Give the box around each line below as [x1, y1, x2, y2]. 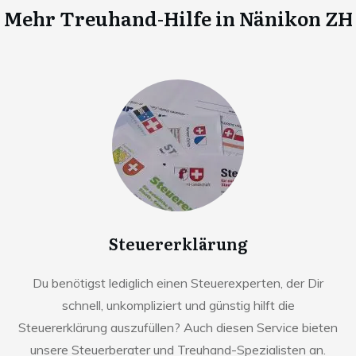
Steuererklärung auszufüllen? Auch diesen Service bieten [18, 319, 338, 335]
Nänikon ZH [238, 3, 353, 32]
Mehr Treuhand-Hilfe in [3, 3, 235, 32]
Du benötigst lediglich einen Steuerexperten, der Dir [33, 274, 323, 291]
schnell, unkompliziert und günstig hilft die [61, 296, 295, 313]
